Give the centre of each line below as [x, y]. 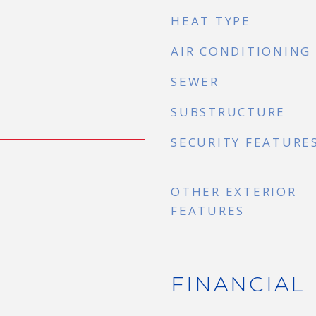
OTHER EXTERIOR [234, 192]
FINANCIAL [238, 284]
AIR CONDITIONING [241, 51]
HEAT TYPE [211, 21]
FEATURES [208, 211]
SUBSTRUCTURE [228, 112]
